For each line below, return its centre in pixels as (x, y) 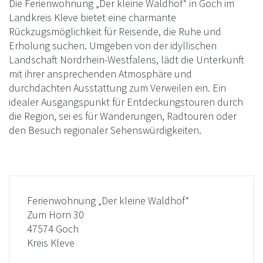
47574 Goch (53, 228)
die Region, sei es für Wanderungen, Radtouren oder (123, 116)
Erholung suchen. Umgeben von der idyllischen (113, 45)
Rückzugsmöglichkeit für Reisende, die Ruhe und (115, 31)
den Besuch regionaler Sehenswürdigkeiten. (105, 130)
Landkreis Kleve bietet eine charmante (92, 17)
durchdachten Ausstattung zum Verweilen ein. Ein (117, 87)
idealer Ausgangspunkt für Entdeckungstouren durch (126, 102)
